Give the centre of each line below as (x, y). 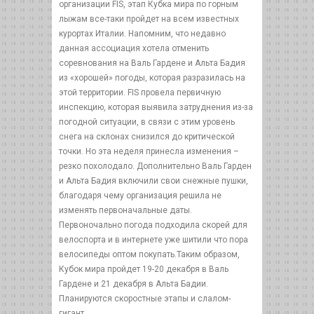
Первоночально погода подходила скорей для (153, 225)
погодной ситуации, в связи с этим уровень (147, 122)
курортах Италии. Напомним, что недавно (142, 34)
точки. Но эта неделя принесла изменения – (149, 151)
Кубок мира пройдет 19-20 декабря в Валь (144, 269)
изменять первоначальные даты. (125, 210)
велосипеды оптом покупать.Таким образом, (149, 254)
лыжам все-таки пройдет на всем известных (149, 19)
